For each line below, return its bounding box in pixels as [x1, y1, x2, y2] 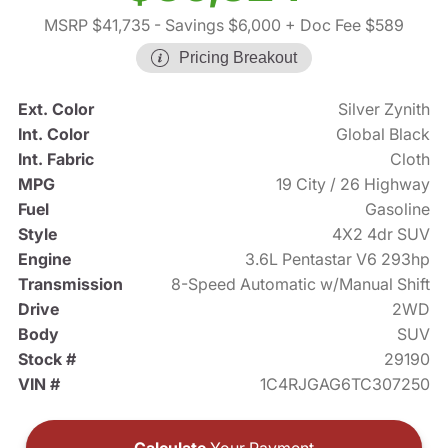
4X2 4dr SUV [332, 224, 431, 245]
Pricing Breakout [179, 49, 297, 67]
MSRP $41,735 [44, 15, 150, 36]
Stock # [17, 349, 76, 370]
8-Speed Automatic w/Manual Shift [171, 274, 431, 295]
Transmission [17, 274, 123, 295]
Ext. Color [17, 99, 94, 120]
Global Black [336, 124, 431, 145]
